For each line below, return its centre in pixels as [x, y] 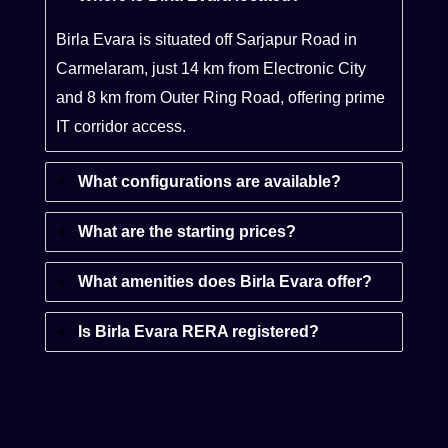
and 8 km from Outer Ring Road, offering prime [220, 97]
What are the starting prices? [187, 231]
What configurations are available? [209, 181]
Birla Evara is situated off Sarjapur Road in [206, 39]
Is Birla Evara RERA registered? [198, 331]
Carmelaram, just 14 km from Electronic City [211, 68]
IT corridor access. [121, 126]
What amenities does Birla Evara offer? [225, 281]
